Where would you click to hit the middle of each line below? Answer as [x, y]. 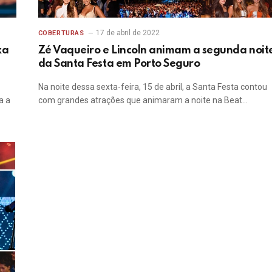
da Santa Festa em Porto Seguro [119, 63]
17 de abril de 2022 [128, 32]
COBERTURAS [61, 33]
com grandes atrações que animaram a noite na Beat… [143, 100]
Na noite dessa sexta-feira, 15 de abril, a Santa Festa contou [152, 87]
